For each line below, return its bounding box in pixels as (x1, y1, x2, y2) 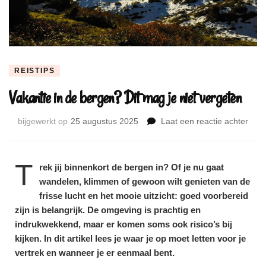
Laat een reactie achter (161, 116, 248, 126)
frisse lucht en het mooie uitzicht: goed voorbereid (39, 190, 248, 201)
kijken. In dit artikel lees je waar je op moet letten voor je (15, 233, 246, 243)
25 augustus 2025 (71, 116, 138, 126)
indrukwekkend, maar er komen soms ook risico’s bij (15, 218, 232, 229)
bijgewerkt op (18, 116, 68, 126)
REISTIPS (14, 66, 55, 75)
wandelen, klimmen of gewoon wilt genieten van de (39, 176, 250, 186)
